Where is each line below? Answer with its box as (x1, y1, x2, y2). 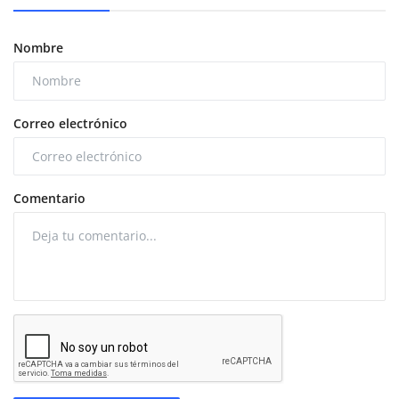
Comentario (13, 190, 85, 208)
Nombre (13, 38, 63, 56)
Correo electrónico (13, 114, 127, 132)
